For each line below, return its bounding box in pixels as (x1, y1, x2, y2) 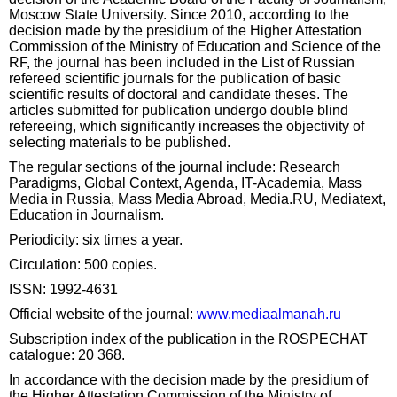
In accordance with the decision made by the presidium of (9, 372, 368, 387)
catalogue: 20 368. (9, 347, 125, 362)
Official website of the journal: (9, 307, 197, 322)
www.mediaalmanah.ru (197, 307, 341, 322)
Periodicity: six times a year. (9, 232, 183, 247)
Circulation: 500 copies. (9, 257, 157, 272)
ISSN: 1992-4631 (9, 282, 118, 297)
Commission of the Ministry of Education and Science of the (9, 39, 381, 54)
